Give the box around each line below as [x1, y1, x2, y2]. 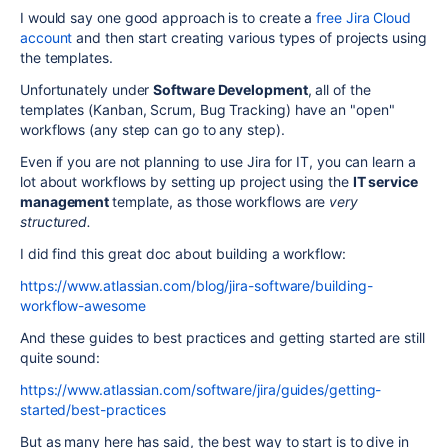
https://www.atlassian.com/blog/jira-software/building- [20, 277, 373, 294]
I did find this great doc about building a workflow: [20, 245, 346, 262]
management [20, 193, 113, 210]
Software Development [153, 81, 308, 98]
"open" [346, 101, 395, 118]
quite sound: [20, 349, 100, 366]
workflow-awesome [20, 297, 146, 314]
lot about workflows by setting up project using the [20, 173, 353, 190]
